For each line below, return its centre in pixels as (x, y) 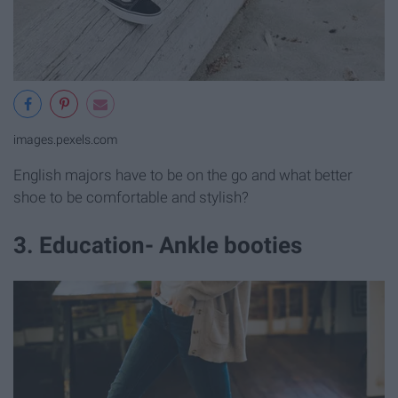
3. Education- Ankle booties (158, 245)
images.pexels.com (65, 140)
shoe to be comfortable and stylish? (131, 198)
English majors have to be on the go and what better (183, 175)
